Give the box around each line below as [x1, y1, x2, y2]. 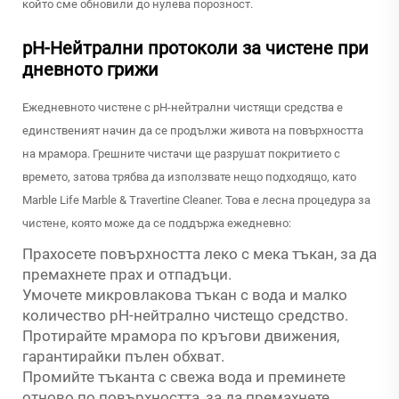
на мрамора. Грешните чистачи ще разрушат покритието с [22, 147, 340, 161]
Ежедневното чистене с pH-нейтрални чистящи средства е [22, 101, 343, 115]
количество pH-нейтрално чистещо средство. [22, 306, 348, 325]
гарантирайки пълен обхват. [22, 347, 224, 366]
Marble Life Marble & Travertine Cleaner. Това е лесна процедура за [22, 193, 370, 208]
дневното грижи [22, 59, 159, 81]
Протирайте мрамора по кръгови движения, [22, 327, 339, 346]
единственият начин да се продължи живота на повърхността [22, 124, 363, 138]
